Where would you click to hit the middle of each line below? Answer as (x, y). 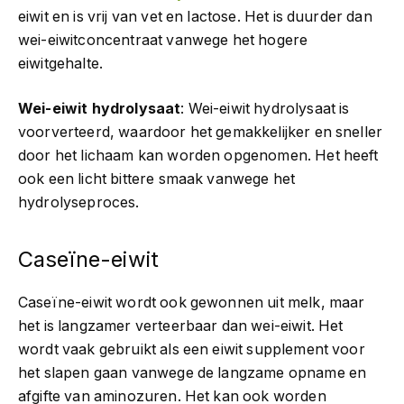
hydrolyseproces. (79, 203)
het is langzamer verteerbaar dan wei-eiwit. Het (181, 326)
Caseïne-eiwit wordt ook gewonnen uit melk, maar (192, 303)
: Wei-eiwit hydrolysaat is (265, 109)
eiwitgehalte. (61, 63)
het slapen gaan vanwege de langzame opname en (193, 373)
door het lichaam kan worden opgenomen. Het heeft (198, 156)
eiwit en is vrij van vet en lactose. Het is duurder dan (195, 16)
